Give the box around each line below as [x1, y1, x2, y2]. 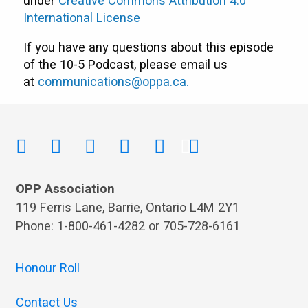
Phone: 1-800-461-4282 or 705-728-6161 [15, 217, 240, 236]
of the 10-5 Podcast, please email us [23, 56, 228, 75]
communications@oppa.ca [38, 73, 187, 92]
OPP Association [15, 179, 115, 199]
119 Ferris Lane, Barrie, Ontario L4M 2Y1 [15, 198, 239, 217]
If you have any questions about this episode [23, 38, 274, 58]
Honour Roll [15, 258, 80, 278]
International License [23, 9, 144, 28]
